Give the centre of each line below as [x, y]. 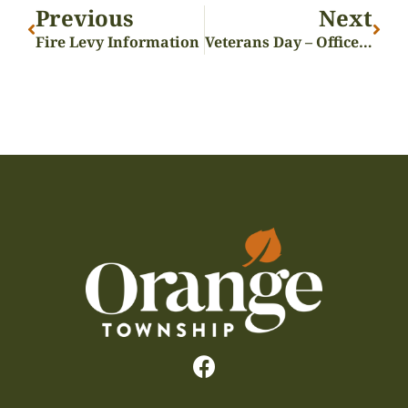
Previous [85, 18]
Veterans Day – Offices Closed [365, 42]
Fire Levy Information [117, 42]
